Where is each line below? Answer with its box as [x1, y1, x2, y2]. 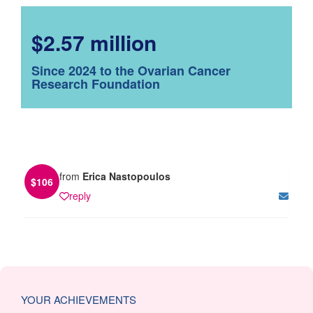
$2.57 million [31, 27, 156, 57]
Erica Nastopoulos [82, 168, 170, 183]
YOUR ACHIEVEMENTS [21, 291, 136, 307]
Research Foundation [31, 74, 160, 93]
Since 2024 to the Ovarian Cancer [31, 61, 231, 80]
